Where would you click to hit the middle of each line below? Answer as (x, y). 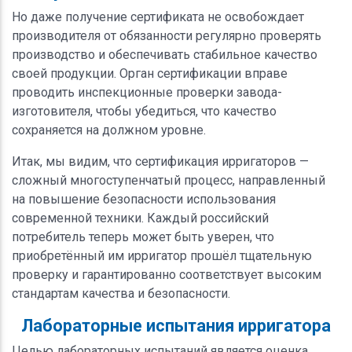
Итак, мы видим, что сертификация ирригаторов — (160, 161)
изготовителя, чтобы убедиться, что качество (144, 111)
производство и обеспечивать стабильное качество (165, 54)
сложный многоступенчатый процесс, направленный (169, 180)
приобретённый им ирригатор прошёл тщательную (162, 255)
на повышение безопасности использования (144, 199)
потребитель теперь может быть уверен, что (143, 236)
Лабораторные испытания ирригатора (176, 325)
